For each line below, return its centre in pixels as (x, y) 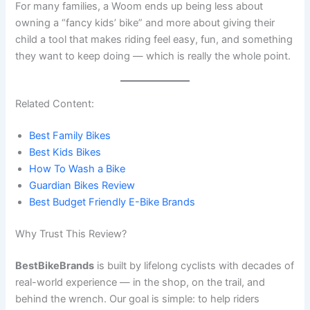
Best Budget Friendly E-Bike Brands (112, 202)
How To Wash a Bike (77, 168)
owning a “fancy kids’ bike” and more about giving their (145, 22)
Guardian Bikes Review (82, 185)
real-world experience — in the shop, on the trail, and (140, 282)
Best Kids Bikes (65, 152)
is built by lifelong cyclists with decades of (194, 265)
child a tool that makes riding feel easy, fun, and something (154, 39)
